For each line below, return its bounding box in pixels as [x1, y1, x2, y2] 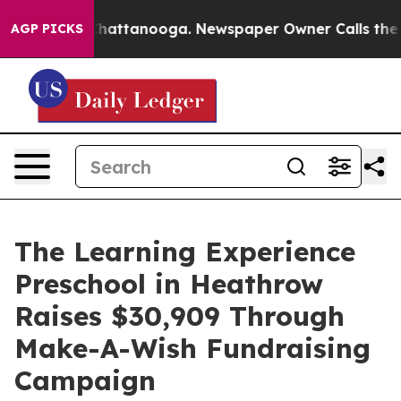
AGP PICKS [11, 21, 83, 37]
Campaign [14, 363, 156, 397]
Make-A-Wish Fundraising [14, 331, 371, 365]
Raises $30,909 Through [14, 299, 345, 333]
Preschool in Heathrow [14, 267, 323, 301]
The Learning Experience [14, 235, 355, 269]
